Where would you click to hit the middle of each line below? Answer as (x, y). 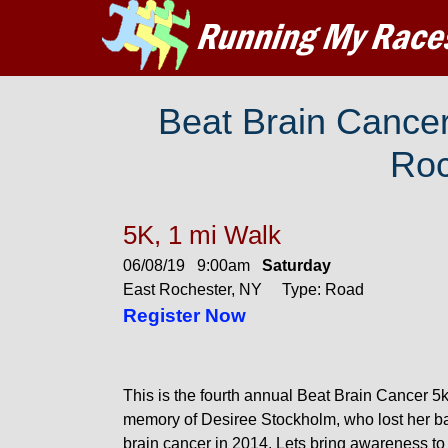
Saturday (296, 265)
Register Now (184, 315)
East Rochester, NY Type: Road (243, 289)
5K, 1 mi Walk (201, 235)
